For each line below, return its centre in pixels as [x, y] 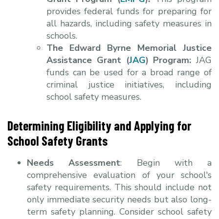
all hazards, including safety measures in [129, 23]
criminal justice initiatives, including [129, 84]
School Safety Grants [57, 140]
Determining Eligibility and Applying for [99, 125]
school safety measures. [94, 97]
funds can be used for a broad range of [129, 72]
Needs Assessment [74, 163]
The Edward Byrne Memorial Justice [129, 48]
